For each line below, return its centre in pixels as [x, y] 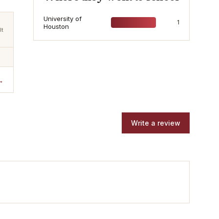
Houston [56, 26]
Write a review [156, 123]
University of [63, 19]
